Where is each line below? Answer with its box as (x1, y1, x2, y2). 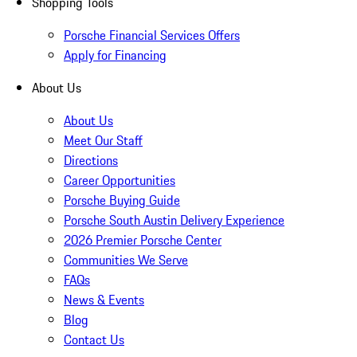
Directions (64, 150, 118, 170)
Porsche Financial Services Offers (64, 25, 240, 45)
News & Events (64, 289, 144, 309)
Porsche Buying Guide (64, 190, 180, 210)
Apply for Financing (64, 45, 167, 65)
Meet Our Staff (64, 130, 143, 150)
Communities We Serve (64, 249, 188, 269)
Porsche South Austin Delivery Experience (64, 210, 284, 229)
